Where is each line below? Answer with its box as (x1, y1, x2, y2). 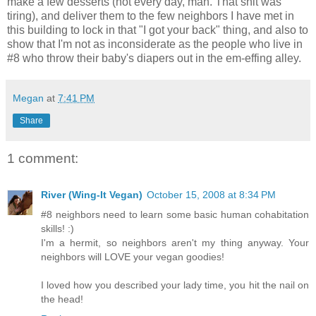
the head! (41, 293, 83, 305)
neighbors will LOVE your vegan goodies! (41, 251, 224, 263)
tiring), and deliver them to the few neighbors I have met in (7, 9, 294, 22)
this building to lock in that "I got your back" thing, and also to (7, 23, 308, 36)
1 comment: (7, 150, 78, 166)
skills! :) (41, 223, 74, 235)
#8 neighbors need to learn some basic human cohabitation (41, 209, 309, 221)
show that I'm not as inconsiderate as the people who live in (7, 37, 303, 50)
